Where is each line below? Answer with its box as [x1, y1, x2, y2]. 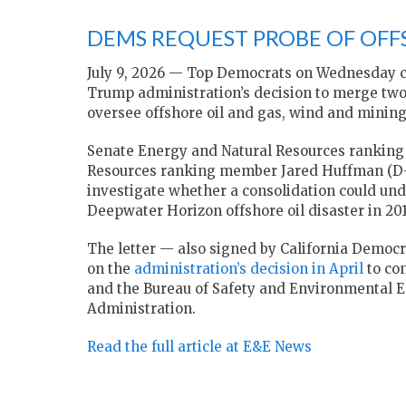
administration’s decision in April [134, 260, 363, 278]
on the [87, 260, 134, 278]
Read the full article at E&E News [87, 338, 312, 356]
